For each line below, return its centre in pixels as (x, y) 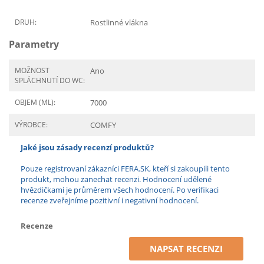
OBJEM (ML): (35, 102)
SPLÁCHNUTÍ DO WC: (50, 80)
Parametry (34, 44)
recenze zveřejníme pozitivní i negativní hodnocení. (110, 200)
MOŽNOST (32, 70)
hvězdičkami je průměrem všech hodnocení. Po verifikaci (120, 190)
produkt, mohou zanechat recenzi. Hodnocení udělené (116, 179)
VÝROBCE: (31, 125)
